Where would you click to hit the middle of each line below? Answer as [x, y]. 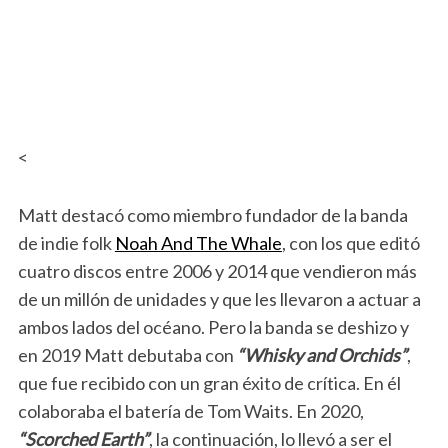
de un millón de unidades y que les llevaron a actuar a [219, 299]
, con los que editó [350, 243]
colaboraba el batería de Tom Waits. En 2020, [190, 411]
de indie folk [66, 243]
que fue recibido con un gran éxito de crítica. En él [209, 383]
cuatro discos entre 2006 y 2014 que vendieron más [217, 271]
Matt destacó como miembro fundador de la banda [212, 215]
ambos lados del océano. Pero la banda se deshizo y [213, 327]
